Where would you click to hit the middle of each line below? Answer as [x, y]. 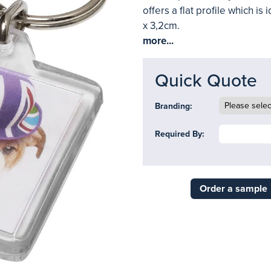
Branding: [174, 106]
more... [158, 41]
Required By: [180, 134]
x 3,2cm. [161, 26]
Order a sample [233, 189]
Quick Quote [206, 81]
